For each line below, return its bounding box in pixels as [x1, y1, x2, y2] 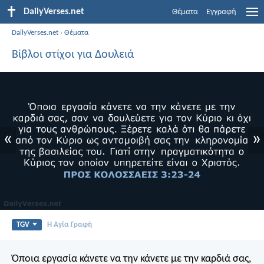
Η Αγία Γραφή [47, 220, 92, 229]
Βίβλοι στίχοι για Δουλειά [12, 48, 134, 61]
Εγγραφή [206, 8, 236, 16]
